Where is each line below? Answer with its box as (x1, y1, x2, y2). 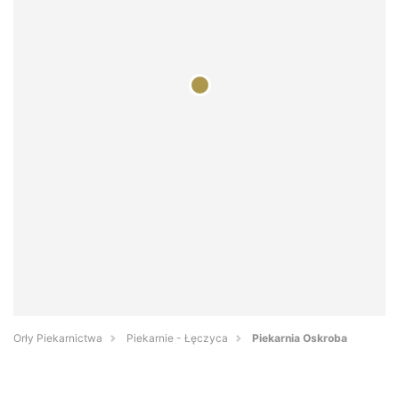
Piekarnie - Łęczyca (126, 331, 228, 346)
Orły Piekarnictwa (13, 331, 102, 346)
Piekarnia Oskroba (252, 331, 347, 346)
